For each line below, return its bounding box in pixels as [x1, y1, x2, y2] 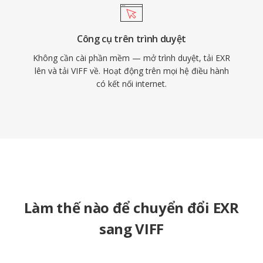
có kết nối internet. [96, 78, 167, 89]
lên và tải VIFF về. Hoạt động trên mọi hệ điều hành [34, 65, 229, 76]
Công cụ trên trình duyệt [76, 32, 187, 45]
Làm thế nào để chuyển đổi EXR [24, 198, 239, 217]
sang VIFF [99, 219, 164, 238]
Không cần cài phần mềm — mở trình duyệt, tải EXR [33, 52, 230, 63]
